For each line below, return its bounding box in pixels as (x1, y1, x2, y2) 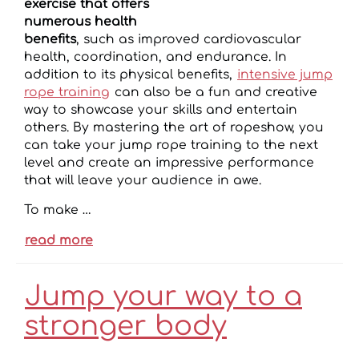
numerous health (24, 14, 137, 29)
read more (25, 232, 93, 248)
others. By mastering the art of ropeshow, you (24, 119, 324, 135)
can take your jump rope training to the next (24, 137, 318, 152)
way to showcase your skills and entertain (24, 102, 297, 117)
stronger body (24, 310, 227, 341)
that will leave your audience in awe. (24, 172, 261, 188)
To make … (24, 203, 91, 218)
